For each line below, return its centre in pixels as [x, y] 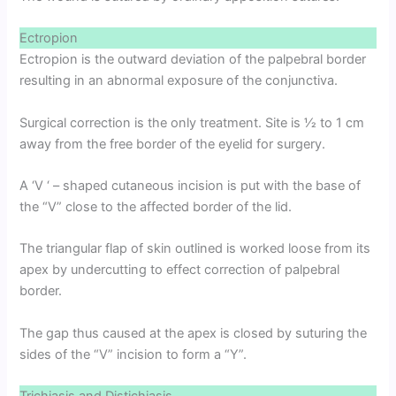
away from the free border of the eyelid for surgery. [173, 144]
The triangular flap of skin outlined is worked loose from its [195, 249]
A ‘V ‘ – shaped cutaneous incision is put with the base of [190, 186]
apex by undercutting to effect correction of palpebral [180, 270]
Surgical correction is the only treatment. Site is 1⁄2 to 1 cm [192, 122]
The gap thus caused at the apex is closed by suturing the [194, 333]
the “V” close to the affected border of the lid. [156, 207]
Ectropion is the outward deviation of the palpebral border [193, 60]
